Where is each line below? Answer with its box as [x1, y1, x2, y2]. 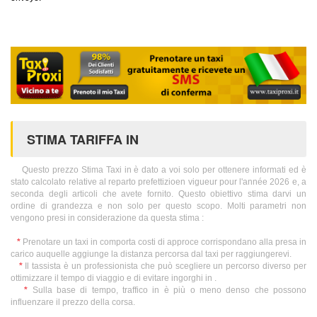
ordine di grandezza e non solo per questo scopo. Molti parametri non [11, 200, 306, 211]
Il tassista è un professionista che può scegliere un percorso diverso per [22, 260, 307, 271]
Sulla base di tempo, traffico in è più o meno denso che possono [28, 284, 306, 295]
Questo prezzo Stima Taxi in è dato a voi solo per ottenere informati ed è [11, 164, 306, 175]
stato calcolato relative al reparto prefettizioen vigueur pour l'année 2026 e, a [11, 176, 306, 187]
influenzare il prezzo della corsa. [11, 296, 135, 307]
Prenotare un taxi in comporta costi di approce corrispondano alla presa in [21, 236, 306, 247]
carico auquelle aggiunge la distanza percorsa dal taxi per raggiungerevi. [11, 248, 292, 259]
